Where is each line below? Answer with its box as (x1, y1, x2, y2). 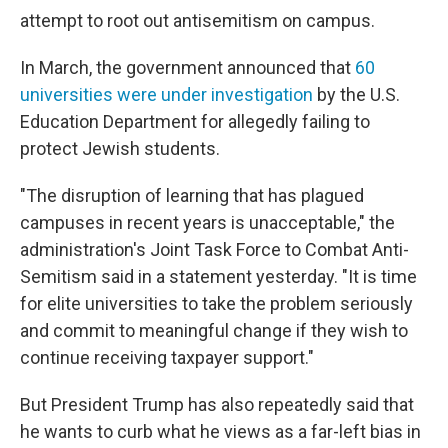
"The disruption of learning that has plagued (20, 185, 364, 206)
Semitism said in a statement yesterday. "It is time (20, 266, 417, 287)
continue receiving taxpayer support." (20, 347, 314, 368)
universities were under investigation (20, 84, 313, 105)
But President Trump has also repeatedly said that (20, 394, 414, 415)
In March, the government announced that (20, 57, 355, 78)
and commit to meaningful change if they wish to (20, 320, 408, 341)
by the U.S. (313, 84, 400, 105)
